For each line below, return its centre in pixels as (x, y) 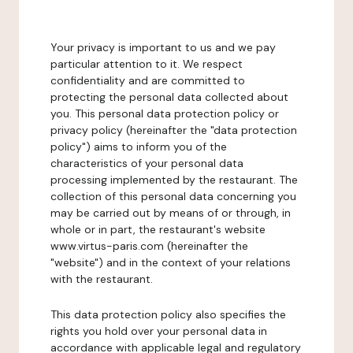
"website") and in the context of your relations (171, 262)
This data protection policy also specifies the (168, 314)
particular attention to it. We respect (147, 64)
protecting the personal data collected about (169, 97)
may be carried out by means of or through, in (171, 213)
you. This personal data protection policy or (165, 113)
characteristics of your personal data (147, 163)
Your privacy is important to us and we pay (163, 47)
